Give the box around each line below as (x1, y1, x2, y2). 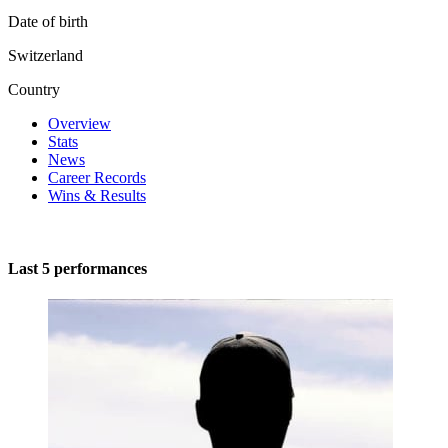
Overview (48, 114, 111, 132)
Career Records (48, 168, 146, 186)
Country (8, 80, 60, 98)
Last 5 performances (8, 260, 147, 278)
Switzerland (8, 46, 83, 64)
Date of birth (8, 12, 88, 30)
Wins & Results (48, 186, 146, 204)
